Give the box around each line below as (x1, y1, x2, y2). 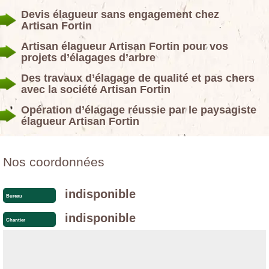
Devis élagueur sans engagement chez (21, 8, 219, 21)
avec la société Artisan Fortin (21, 83, 171, 96)
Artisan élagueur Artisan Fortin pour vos (21, 40, 228, 53)
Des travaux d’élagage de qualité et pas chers (21, 72, 255, 85)
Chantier (6, 217, 25, 223)
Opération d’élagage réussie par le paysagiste (21, 104, 256, 116)
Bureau (6, 193, 22, 199)
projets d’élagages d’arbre (21, 52, 156, 64)
